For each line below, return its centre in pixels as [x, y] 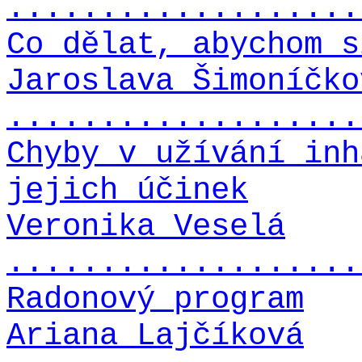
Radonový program [155, 299]
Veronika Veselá [146, 226]
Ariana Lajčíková [155, 335]
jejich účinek [127, 190]
